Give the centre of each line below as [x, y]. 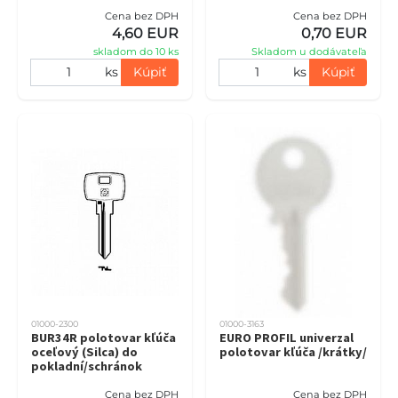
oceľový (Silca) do [84, 351]
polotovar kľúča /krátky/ [293, 351]
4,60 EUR [145, 33]
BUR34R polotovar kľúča [103, 337]
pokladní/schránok [87, 366]
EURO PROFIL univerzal [287, 337]
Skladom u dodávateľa [309, 51]
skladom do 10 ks [136, 51]
